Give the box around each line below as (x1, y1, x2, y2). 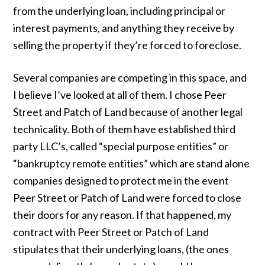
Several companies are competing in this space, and (13, 71, 247, 84)
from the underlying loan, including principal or (13, 4, 226, 17)
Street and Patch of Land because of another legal (13, 105, 243, 118)
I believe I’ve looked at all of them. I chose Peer (13, 88, 227, 101)
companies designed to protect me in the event (13, 174, 230, 187)
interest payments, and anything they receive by (13, 21, 235, 34)
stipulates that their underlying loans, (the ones (13, 243, 230, 256)
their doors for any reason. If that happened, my (13, 208, 232, 221)
